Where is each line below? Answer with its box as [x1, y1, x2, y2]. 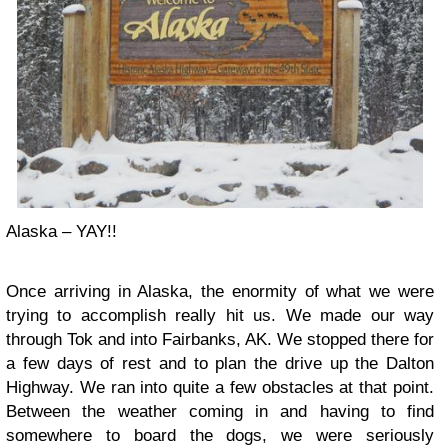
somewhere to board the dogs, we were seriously [6, 426, 434, 446]
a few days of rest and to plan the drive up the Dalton [6, 354, 434, 374]
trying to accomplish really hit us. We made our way [6, 306, 434, 326]
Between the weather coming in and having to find [6, 402, 434, 422]
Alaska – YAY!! [6, 222, 117, 242]
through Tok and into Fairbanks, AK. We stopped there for [6, 330, 434, 350]
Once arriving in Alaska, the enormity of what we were [6, 282, 434, 302]
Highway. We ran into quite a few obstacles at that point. [6, 378, 434, 398]
